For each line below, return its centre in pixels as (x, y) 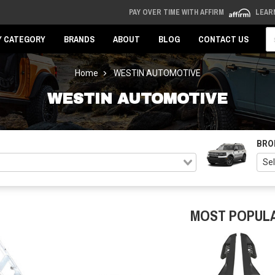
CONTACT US (223, 39)
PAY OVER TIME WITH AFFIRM (177, 12)
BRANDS (79, 39)
